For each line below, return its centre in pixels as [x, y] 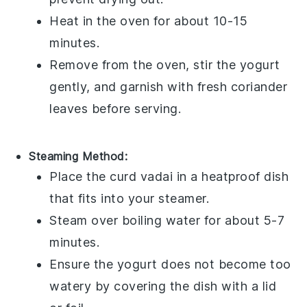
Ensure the [83, 265]
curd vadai [142, 177]
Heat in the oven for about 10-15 [149, 21]
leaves [69, 109]
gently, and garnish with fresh [140, 87]
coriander [259, 87]
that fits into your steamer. [130, 199]
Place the [80, 177]
